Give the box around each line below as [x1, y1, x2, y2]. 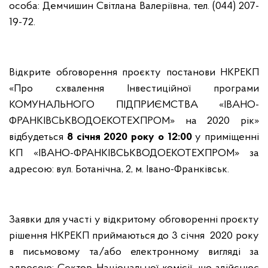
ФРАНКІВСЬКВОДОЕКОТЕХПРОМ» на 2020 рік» [9, 115, 259, 127]
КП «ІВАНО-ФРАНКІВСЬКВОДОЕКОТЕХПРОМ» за [9, 148, 259, 159]
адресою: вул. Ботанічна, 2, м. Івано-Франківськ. [9, 164, 229, 175]
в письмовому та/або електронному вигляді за [9, 246, 259, 258]
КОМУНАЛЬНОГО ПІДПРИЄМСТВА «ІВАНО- [9, 99, 259, 111]
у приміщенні [191, 132, 259, 143]
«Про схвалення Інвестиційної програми [9, 83, 259, 95]
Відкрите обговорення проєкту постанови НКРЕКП [9, 67, 259, 78]
